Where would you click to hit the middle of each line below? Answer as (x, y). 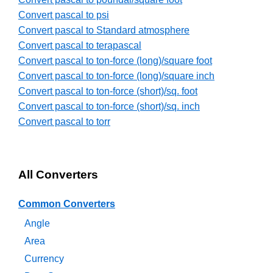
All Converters (58, 175)
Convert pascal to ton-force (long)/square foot (115, 61)
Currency (44, 259)
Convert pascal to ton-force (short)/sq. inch (109, 107)
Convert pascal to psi (64, 15)
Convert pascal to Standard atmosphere (104, 30)
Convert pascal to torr (64, 122)
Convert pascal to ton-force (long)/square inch (116, 76)
